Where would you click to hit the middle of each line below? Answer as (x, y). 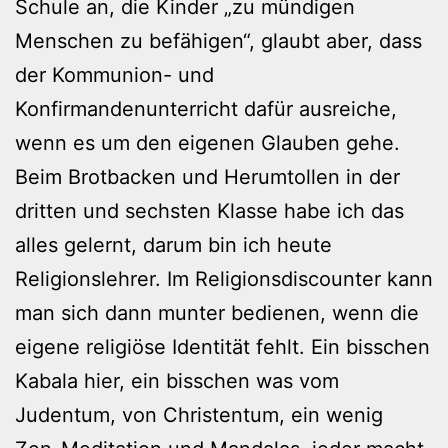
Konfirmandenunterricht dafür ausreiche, (206, 108)
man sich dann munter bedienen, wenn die (217, 312)
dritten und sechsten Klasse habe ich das (209, 210)
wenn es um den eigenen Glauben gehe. (207, 142)
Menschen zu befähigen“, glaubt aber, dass (218, 40)
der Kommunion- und (114, 74)
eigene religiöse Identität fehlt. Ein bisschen (222, 346)
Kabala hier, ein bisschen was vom (177, 380)
